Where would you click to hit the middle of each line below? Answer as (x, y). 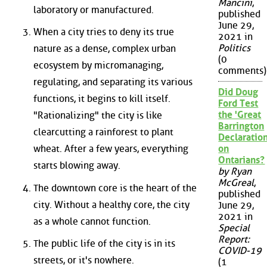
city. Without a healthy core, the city (111, 204)
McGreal (236, 183)
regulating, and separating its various (113, 82)
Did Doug (238, 92)
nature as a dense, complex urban (105, 49)
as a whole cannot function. (92, 221)
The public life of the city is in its (104, 244)
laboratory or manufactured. (94, 10)
